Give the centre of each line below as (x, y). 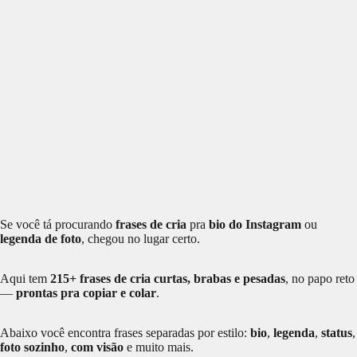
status (337, 332)
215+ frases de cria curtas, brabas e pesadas (168, 278)
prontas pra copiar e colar (86, 292)
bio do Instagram (255, 224)
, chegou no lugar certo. (141, 238)
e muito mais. (159, 347)
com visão (97, 347)
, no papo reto (320, 278)
